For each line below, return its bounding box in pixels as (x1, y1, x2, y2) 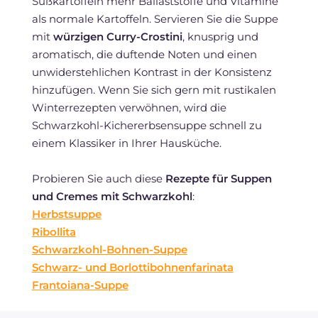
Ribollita (31, 224, 76, 238)
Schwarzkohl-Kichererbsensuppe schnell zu (31, 118, 262, 132)
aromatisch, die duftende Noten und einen (31, 47, 257, 61)
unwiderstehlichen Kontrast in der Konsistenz (31, 65, 272, 79)
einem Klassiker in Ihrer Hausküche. (31, 136, 221, 150)
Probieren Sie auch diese (31, 171, 165, 185)
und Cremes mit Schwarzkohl (31, 189, 192, 203)
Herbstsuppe (31, 207, 102, 221)
